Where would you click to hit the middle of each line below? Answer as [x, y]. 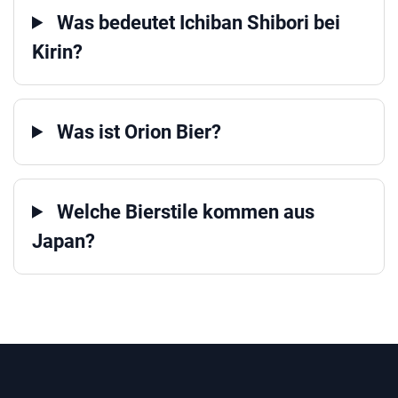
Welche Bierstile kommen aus [184, 211]
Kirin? [57, 52]
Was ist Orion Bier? [137, 131]
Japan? [64, 241]
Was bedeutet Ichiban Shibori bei [197, 22]
